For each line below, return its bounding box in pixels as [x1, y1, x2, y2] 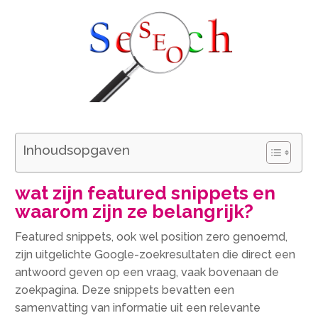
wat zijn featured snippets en [15, 182, 276, 204]
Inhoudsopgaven [23, 142, 131, 158]
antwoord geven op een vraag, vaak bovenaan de [15, 265, 280, 279]
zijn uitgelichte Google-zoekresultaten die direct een [15, 247, 296, 261]
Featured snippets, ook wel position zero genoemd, [15, 229, 288, 243]
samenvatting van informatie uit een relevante [15, 300, 261, 314]
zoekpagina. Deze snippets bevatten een [15, 283, 235, 297]
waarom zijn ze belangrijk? [15, 200, 254, 222]
